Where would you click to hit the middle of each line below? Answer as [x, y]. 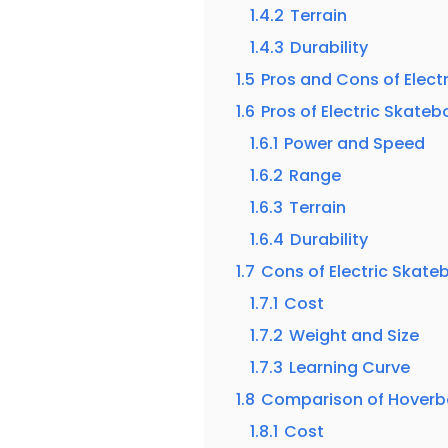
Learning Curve [350, 367]
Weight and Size [354, 335]
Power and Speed [355, 143]
